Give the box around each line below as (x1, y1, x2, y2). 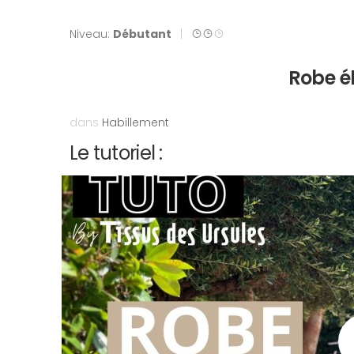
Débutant (113, 26, 171, 42)
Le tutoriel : (70, 140, 163, 166)
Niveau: (70, 26, 113, 42)
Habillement (102, 115, 169, 130)
